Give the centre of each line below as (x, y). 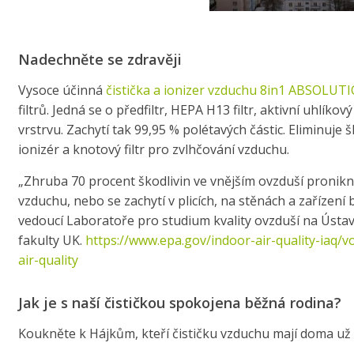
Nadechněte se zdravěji (100, 59)
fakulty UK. (51, 240)
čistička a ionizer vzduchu (183, 90)
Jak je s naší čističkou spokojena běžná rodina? (179, 302)
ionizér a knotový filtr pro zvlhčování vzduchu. (155, 149)
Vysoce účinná (62, 90)
